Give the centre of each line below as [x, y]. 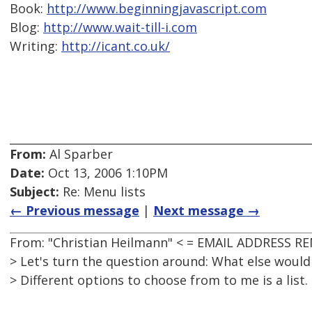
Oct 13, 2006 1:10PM [106, 173]
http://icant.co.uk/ [116, 46]
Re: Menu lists [102, 192]
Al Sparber [79, 154]
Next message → [206, 211]
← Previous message [75, 211]
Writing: [36, 46]
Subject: [34, 192]
